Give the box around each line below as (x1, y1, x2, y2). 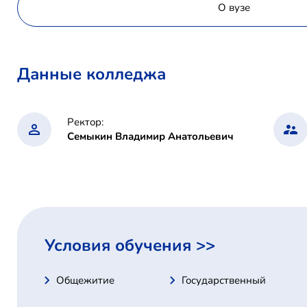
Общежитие (56, 273, 114, 287)
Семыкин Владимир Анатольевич (67, 129, 234, 143)
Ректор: (67, 114, 103, 129)
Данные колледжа (17, 62, 166, 85)
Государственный (182, 273, 267, 287)
